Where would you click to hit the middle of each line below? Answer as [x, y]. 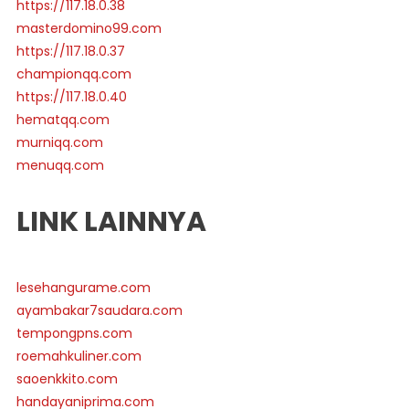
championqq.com [73, 74]
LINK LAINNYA [111, 222]
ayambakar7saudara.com [99, 311]
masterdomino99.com [89, 29]
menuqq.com [60, 166]
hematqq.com [63, 120]
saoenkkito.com [67, 379]
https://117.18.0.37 [70, 52]
